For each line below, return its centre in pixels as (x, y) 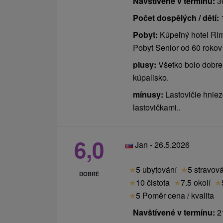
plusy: (145, 64)
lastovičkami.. (157, 107)
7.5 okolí (196, 182)
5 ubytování (156, 169)
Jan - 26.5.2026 (161, 144)
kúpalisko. (151, 77)
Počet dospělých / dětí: (176, 17)
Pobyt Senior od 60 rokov (177, 47)
